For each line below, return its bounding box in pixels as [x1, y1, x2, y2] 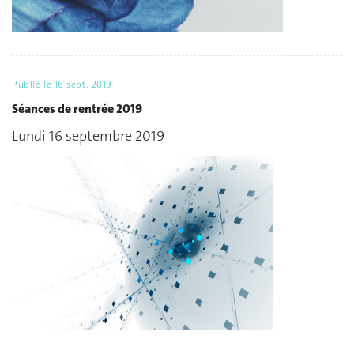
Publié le [12, 78, 55, 92]
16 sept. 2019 [54, 78, 112, 92]
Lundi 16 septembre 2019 [12, 126, 164, 146]
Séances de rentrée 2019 [12, 100, 142, 117]
